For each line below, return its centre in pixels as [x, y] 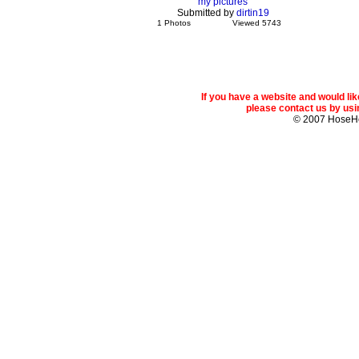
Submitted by [206, 13]
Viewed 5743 [257, 23]
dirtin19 [252, 13]
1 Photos [174, 23]
